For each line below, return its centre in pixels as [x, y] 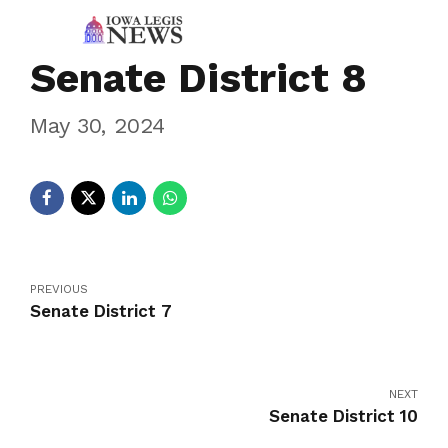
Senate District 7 [101, 310]
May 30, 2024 [97, 125]
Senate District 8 [198, 78]
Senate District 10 [343, 415]
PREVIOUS [59, 288]
